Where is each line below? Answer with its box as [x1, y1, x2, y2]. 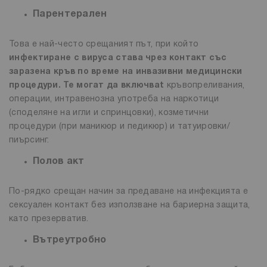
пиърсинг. [9, 136, 49, 145]
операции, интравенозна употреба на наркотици [9, 95, 219, 104]
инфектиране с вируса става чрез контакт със [9, 54, 226, 63]
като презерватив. [9, 215, 89, 223]
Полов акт [33, 157, 85, 166]
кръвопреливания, [164, 82, 245, 90]
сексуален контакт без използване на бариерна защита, [9, 201, 250, 210]
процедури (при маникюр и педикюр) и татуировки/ [9, 123, 231, 131]
